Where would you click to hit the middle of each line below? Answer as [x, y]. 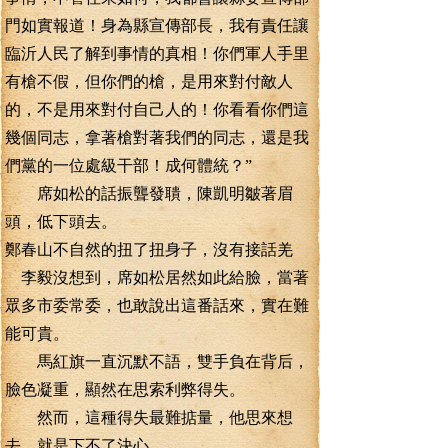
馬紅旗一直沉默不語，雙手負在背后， [157, 361]
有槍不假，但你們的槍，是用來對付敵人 [149, 81]
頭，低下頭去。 [61, 221]
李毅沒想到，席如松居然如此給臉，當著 [157, 277]
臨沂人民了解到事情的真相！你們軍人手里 [157, 53]
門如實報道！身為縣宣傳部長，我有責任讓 [157, 25]
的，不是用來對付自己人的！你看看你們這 [157, 109]
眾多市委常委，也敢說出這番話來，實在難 [157, 305]
